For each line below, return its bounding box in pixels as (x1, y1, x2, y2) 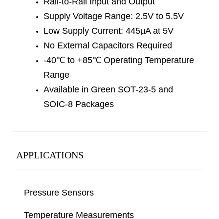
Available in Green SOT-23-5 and (44, 85, 173, 94)
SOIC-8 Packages (44, 99, 114, 109)
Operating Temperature (101, 55, 194, 65)
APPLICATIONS (16, 150, 84, 160)
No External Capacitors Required (44, 41, 172, 50)
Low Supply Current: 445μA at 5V (44, 26, 174, 36)
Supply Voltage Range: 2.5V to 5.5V (44, 11, 184, 21)
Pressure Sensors (24, 188, 94, 197)
